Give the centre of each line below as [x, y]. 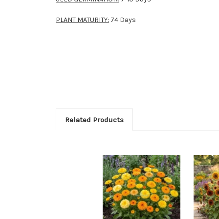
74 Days [123, 20]
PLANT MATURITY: [82, 20]
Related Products [94, 120]
